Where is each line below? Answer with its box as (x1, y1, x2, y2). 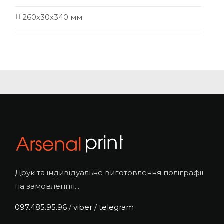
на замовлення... (15, 181, 79, 191)
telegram (99, 202, 134, 212)
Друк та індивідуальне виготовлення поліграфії (15, 168, 203, 178)
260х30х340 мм (22, 12, 82, 22)
